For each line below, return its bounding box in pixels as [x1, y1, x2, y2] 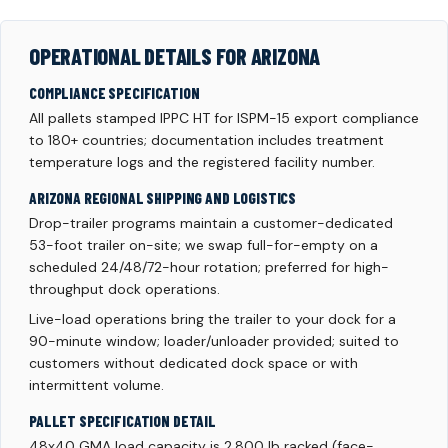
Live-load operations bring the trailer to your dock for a [29, 310, 396, 328]
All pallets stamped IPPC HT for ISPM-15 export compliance [29, 109, 419, 127]
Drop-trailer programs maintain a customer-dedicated [29, 214, 393, 232]
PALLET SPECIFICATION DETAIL [29, 412, 216, 430]
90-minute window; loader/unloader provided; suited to [29, 332, 399, 350]
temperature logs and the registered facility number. [29, 153, 375, 171]
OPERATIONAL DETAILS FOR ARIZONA [29, 43, 321, 69]
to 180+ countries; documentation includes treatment [29, 131, 384, 149]
